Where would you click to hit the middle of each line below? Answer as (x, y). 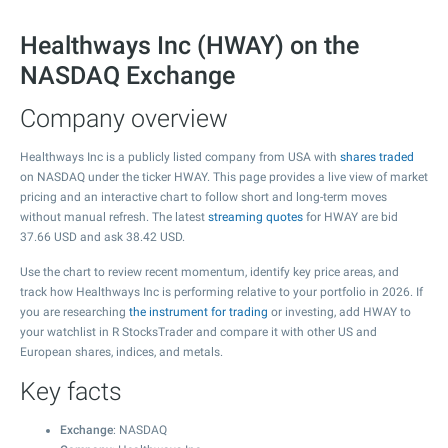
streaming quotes (255, 217)
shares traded (377, 157)
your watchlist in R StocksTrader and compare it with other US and (198, 332)
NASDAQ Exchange (127, 75)
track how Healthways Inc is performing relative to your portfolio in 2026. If (221, 292)
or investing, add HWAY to (339, 312)
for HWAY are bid (350, 217)
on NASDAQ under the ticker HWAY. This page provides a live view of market (224, 177)
